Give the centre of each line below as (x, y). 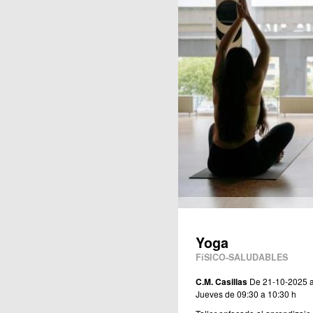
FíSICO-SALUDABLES (241, 257)
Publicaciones (144, 11)
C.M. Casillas (221, 282)
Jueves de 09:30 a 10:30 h (246, 294)
